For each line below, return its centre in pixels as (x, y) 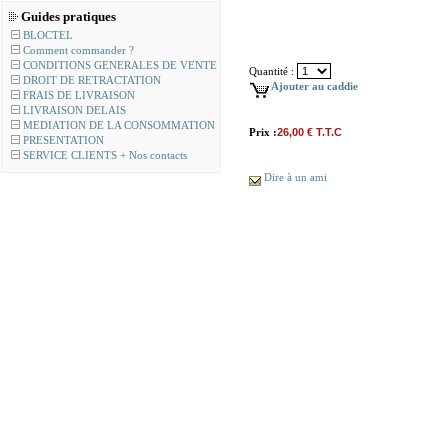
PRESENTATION (63, 140)
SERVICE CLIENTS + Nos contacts (105, 155)
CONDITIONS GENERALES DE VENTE (120, 65)
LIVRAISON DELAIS (74, 110)
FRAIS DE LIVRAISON (79, 95)
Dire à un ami (295, 177)
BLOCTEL (48, 35)
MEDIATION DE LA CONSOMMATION (119, 125)
